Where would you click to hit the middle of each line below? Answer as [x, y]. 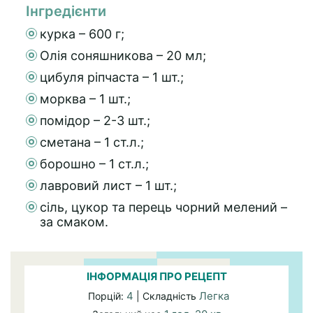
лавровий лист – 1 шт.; [108, 186]
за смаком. [74, 222]
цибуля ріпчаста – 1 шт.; [112, 78]
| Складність [166, 296]
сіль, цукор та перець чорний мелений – [163, 208]
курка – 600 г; [82, 34]
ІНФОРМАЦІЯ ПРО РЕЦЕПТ [156, 277]
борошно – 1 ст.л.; [94, 164]
